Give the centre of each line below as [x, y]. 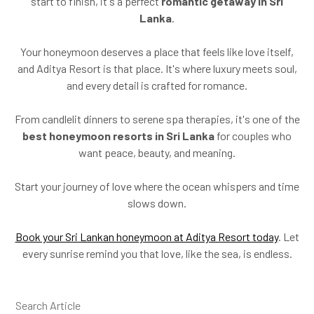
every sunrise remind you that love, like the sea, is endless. [157, 253]
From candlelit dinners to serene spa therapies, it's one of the [157, 118]
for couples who [253, 135]
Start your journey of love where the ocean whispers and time [157, 186]
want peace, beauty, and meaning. [157, 152]
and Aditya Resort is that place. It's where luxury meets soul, [157, 68]
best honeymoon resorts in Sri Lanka [118, 135]
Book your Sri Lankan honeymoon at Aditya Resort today [146, 236]
